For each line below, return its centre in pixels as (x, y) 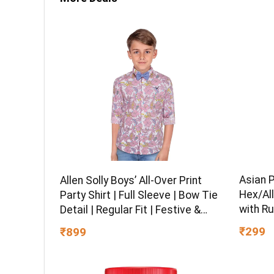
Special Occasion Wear (117, 224)
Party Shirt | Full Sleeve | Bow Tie (139, 195)
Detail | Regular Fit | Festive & (131, 209)
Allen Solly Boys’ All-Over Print (131, 180)
